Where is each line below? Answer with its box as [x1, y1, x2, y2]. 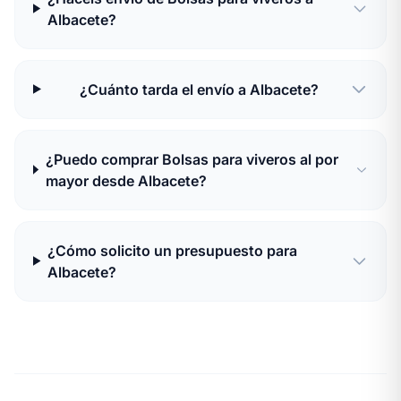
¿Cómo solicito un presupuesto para [47, 241, 298, 260]
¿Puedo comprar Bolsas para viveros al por [45, 149, 338, 168]
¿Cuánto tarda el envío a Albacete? [79, 80, 319, 98]
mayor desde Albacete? [45, 171, 207, 190]
